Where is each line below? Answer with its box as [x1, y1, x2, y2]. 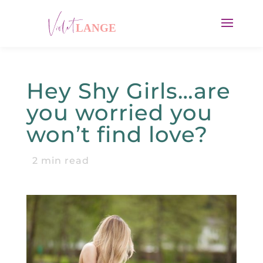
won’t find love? [26, 121, 208, 147]
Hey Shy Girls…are [26, 77, 231, 104]
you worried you [26, 99, 213, 126]
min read [38, 155, 89, 166]
